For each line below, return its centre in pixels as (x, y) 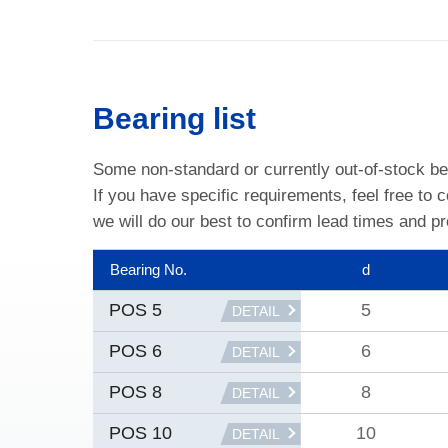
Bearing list (174, 118)
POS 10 (141, 433)
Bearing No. (149, 270)
